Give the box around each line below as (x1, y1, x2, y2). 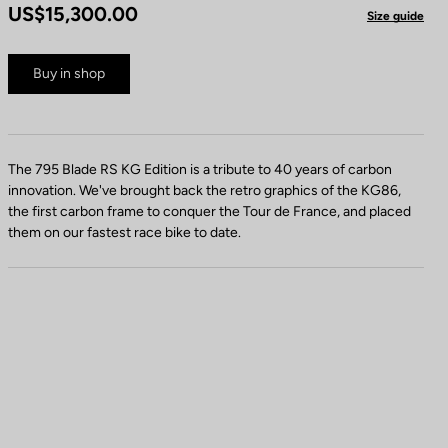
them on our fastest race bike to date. (8, 223, 241, 241)
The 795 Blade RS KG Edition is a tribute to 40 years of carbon (8, 160, 392, 178)
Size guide (367, 8, 424, 23)
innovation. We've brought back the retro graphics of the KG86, (8, 181, 401, 199)
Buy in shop (33, 64, 105, 82)
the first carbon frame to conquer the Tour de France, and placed (8, 202, 411, 220)
